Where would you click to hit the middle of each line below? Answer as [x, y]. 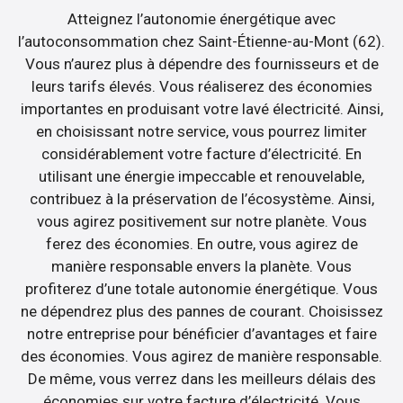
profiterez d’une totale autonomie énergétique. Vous [201, 289]
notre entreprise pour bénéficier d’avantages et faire [201, 334]
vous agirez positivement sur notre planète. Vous [201, 222]
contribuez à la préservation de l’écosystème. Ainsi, [201, 199]
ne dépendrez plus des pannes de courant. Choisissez [201, 312]
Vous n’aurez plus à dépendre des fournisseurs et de [201, 64]
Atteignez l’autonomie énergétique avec [201, 19]
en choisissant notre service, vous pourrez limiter [201, 132]
